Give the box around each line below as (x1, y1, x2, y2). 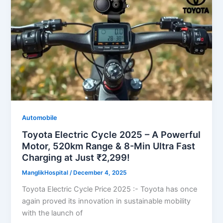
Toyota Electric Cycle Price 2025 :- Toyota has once (22, 185, 198, 194)
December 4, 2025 (73, 169, 127, 177)
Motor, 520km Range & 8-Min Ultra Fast (22, 140, 196, 152)
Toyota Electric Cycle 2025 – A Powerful (22, 129, 201, 140)
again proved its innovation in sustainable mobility (22, 197, 191, 206)
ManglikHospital (22, 169, 70, 177)
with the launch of (22, 209, 83, 218)
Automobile (22, 113, 58, 121)
